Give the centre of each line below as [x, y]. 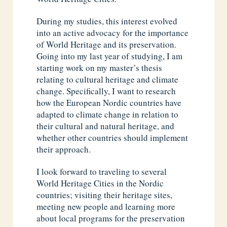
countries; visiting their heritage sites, [105, 195]
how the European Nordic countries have [109, 103]
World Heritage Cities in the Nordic [100, 183]
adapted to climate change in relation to [108, 115]
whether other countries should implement [112, 138]
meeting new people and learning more [106, 207]
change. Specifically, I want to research [106, 91]
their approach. [64, 149]
